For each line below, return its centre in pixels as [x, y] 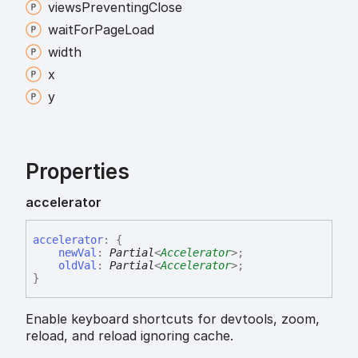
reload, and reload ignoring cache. [129, 335]
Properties [78, 172]
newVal [78, 252]
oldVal [78, 265]
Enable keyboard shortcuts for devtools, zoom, [173, 318]
